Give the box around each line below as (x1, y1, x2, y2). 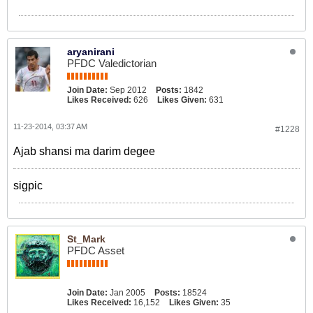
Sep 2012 (110, 85, 147, 96)
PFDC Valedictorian (67, 57, 156, 70)
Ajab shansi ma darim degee (13, 145, 155, 158)
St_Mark (67, 233, 105, 245)
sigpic (13, 180, 43, 192)
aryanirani (67, 46, 115, 58)
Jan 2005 (110, 288, 145, 298)
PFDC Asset (67, 245, 124, 257)
